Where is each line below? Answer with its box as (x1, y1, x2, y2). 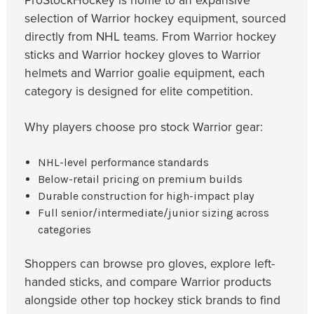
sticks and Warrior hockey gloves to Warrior (25, 48, 261, 63)
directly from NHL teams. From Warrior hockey (25, 29, 277, 45)
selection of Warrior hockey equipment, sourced (25, 11, 287, 27)
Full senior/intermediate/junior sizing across (37, 206, 269, 220)
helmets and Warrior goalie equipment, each (25, 66, 266, 81)
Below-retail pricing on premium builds (37, 172, 243, 186)
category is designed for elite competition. (25, 84, 254, 100)
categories (37, 223, 91, 237)
